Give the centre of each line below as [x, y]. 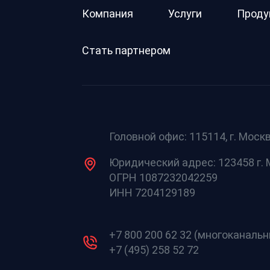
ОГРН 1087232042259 [163, 177]
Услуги [185, 13]
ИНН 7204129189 [152, 192]
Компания [108, 13]
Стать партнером [126, 50]
